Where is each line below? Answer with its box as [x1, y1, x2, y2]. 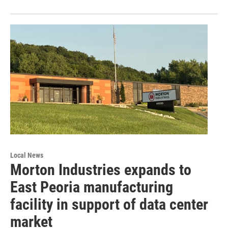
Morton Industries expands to [10, 160, 191, 179]
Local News [10, 151, 43, 159]
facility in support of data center [10, 195, 208, 213]
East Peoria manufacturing [10, 178, 173, 196]
